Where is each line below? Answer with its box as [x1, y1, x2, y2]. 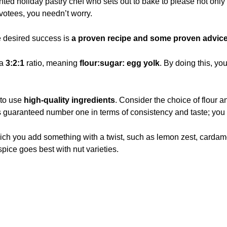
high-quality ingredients [24, 95, 115, 104]
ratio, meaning [26, 58, 80, 67]
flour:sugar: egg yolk [80, 58, 160, 67]
